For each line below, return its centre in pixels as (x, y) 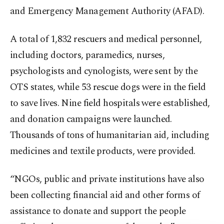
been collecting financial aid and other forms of (105, 195)
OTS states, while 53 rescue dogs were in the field (108, 87)
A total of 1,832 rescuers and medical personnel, (106, 39)
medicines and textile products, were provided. (103, 151)
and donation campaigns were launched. (91, 119)
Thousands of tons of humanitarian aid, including (110, 135)
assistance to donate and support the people (98, 211)
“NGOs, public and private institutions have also (107, 179)
